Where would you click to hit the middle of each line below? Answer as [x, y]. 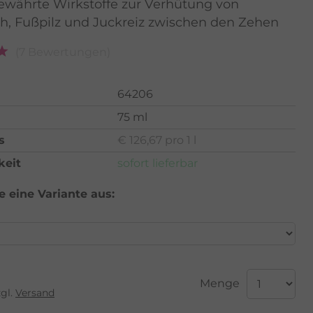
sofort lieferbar [158, 163]
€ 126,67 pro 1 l [157, 140]
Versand [35, 292]
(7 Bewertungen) [63, 52]
